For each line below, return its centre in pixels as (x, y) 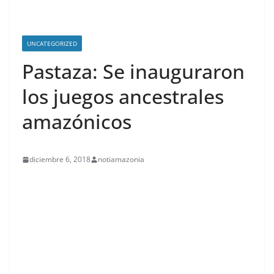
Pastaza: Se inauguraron (133, 71)
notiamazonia (121, 159)
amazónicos (77, 121)
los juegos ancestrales (123, 96)
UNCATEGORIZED (52, 43)
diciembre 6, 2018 (60, 159)
